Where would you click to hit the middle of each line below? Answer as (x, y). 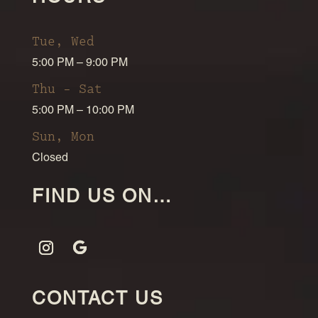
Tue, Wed (63, 40)
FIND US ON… (102, 196)
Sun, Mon (63, 135)
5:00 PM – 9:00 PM (79, 62)
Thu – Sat (67, 87)
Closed (50, 157)
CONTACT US (97, 298)
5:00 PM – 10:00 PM (83, 109)
